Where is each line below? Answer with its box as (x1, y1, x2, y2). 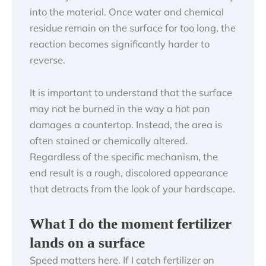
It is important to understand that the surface (30, 87, 232, 99)
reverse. (30, 53, 65, 66)
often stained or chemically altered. (30, 135, 188, 147)
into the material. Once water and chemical (30, 5, 224, 18)
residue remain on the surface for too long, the (30, 21, 236, 34)
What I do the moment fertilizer (30, 216, 232, 232)
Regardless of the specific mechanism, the (30, 151, 218, 163)
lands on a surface (30, 235, 145, 251)
